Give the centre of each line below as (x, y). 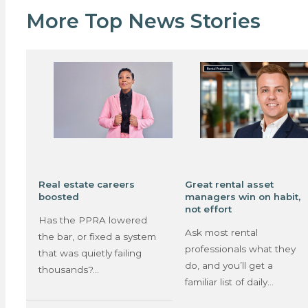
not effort (209, 209)
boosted (59, 196)
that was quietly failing (90, 253)
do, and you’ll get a (229, 266)
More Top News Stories (143, 21)
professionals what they (241, 249)
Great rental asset (230, 184)
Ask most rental (222, 233)
